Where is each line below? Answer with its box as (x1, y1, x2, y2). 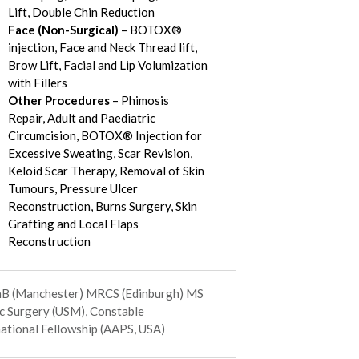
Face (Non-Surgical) (7, 22, 119, 38)
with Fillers (7, 75, 67, 91)
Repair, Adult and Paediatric (7, 111, 155, 126)
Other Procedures (7, 93, 110, 108)
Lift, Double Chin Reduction (7, 5, 155, 20)
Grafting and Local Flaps (7, 216, 139, 232)
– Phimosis (109, 93, 169, 108)
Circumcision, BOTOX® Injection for (7, 128, 202, 143)
